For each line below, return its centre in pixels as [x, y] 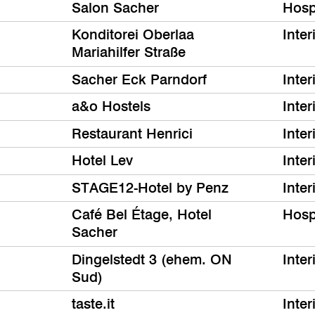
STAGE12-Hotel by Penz [150, 187]
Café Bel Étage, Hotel [142, 215]
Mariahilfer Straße [129, 52]
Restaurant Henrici [132, 133]
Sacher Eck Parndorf [139, 79]
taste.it [93, 304]
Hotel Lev [102, 161]
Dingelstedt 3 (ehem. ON [152, 259]
